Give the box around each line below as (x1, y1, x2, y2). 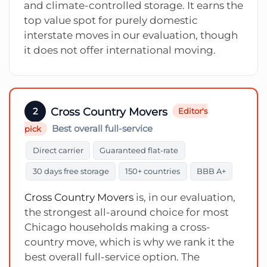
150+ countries (125, 166, 181, 176)
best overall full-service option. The (24, 250, 200, 263)
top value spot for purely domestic (24, 14, 198, 26)
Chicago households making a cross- (24, 221, 210, 233)
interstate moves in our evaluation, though (24, 29, 238, 41)
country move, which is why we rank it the (24, 235, 234, 248)
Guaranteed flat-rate (100, 145, 179, 155)
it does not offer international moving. (24, 44, 216, 56)
